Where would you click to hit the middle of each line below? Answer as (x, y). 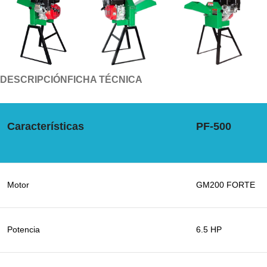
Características (46, 127)
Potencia (24, 230)
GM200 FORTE (226, 185)
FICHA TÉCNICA (105, 80)
